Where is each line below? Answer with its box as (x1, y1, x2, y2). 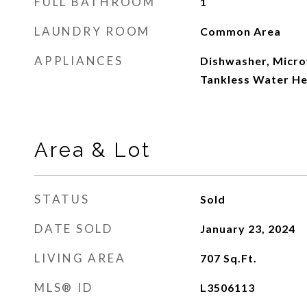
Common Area (199, 25, 281, 38)
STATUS (34, 192, 90, 206)
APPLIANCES (34, 53, 123, 68)
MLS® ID (34, 280, 93, 295)
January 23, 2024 (199, 222, 295, 235)
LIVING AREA (34, 251, 126, 265)
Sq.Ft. (223, 251, 257, 265)
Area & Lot (34, 138, 151, 162)
